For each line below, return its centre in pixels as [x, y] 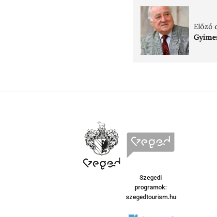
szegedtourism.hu [151, 197]
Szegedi [151, 178]
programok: [151, 187]
